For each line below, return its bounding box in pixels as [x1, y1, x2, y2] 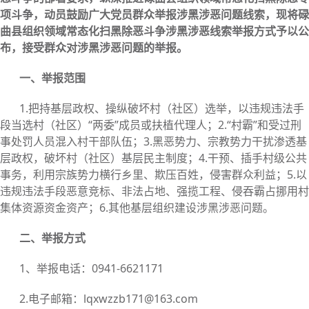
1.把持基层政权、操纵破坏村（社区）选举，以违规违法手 [19, 101, 304, 117]
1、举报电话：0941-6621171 [19, 261, 163, 277]
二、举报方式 [19, 230, 86, 246]
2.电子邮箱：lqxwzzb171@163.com [19, 291, 198, 307]
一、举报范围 [19, 70, 86, 86]
